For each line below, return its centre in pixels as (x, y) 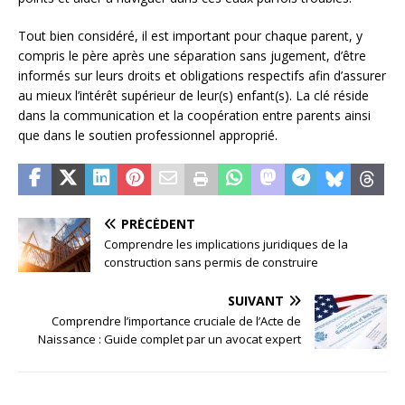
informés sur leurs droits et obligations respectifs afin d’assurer (202, 76)
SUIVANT (256, 301)
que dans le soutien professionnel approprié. (148, 136)
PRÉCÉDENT (158, 224)
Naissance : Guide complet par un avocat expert (170, 339)
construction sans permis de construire (211, 263)
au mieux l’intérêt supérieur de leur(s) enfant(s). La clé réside (193, 96)
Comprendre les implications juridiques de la (226, 245)
